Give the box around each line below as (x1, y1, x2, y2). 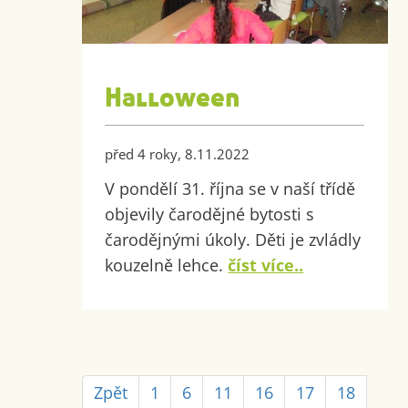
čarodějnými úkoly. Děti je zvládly (105, 228, 362, 250)
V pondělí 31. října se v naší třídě (105, 177, 356, 199)
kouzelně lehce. (105, 253, 229, 276)
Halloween (105, 82, 240, 115)
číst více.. (228, 253, 304, 276)
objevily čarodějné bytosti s (105, 202, 315, 225)
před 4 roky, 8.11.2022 (105, 144, 250, 163)
